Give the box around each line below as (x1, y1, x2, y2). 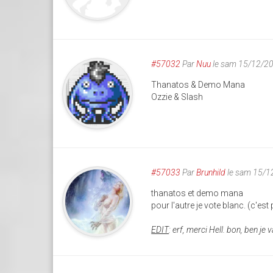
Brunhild (196, 167, 226, 177)
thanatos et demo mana (151, 188, 244, 198)
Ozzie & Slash (151, 92, 204, 102)
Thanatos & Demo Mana (151, 80, 246, 90)
